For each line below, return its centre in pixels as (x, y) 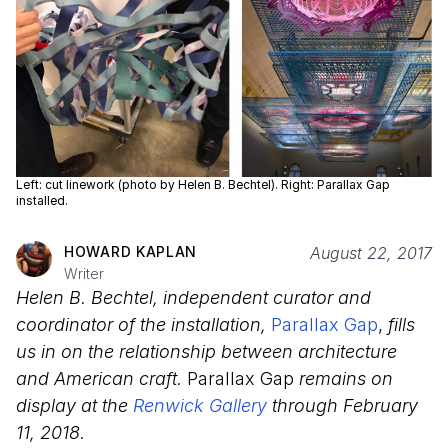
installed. (42, 201)
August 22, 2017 (371, 253)
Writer (84, 274)
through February (342, 406)
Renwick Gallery (200, 406)
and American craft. (99, 379)
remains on (343, 379)
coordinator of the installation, (143, 325)
